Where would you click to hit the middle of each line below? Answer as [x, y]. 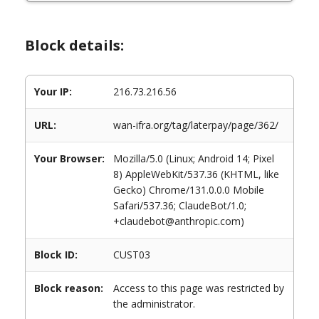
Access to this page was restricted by [199, 288]
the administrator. [154, 304]
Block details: [74, 45]
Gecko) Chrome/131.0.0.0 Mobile [189, 190]
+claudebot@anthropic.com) [179, 221]
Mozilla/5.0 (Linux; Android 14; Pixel [194, 158]
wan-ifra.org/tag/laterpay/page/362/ [196, 125]
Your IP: [53, 91]
